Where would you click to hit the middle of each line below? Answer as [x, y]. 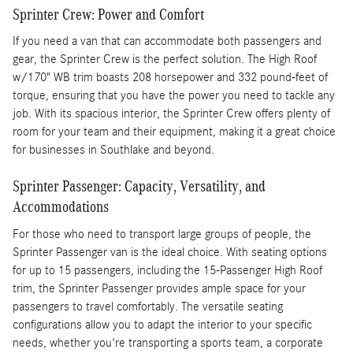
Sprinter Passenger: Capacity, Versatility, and [139, 186]
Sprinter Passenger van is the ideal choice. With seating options [170, 252]
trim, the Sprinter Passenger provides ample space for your [159, 288]
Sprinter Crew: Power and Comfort [108, 14]
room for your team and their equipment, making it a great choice [174, 132]
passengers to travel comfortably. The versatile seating [148, 306]
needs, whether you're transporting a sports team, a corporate [168, 342]
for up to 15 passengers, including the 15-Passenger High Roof [167, 270]
